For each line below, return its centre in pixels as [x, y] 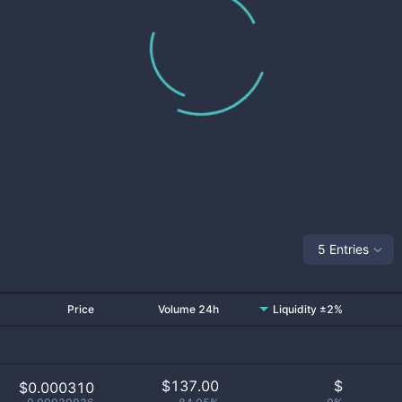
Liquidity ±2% [308, 309]
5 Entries [343, 249]
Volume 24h [188, 309]
